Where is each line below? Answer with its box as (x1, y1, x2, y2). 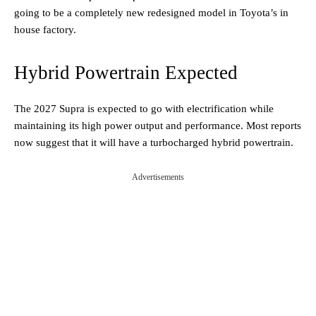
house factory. (14, 23, 76, 35)
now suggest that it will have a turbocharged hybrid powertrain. (14, 136, 293, 148)
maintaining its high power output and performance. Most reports (14, 119, 301, 131)
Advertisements (132, 171, 184, 182)
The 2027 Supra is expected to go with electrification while (14, 102, 274, 114)
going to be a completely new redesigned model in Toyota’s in (14, 6, 288, 18)
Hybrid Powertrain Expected (14, 61, 238, 83)
